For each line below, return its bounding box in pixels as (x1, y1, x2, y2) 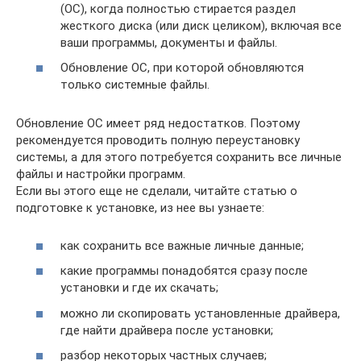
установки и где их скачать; (60, 280, 218, 296)
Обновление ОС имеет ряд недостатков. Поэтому (16, 116, 300, 131)
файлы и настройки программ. (16, 167, 185, 182)
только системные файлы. (60, 77, 210, 93)
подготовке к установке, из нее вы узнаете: (16, 201, 264, 216)
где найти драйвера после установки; (60, 322, 273, 338)
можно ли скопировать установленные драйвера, (60, 305, 340, 321)
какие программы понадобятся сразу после (60, 263, 308, 279)
